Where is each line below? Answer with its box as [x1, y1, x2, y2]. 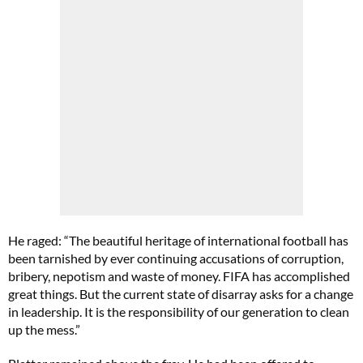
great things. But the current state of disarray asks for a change [8, 285, 353, 301]
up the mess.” [8, 321, 80, 337]
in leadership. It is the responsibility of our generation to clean [8, 303, 349, 319]
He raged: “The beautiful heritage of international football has [8, 232, 348, 248]
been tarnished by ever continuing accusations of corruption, [8, 250, 344, 266]
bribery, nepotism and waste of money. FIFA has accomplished [8, 267, 350, 284]
